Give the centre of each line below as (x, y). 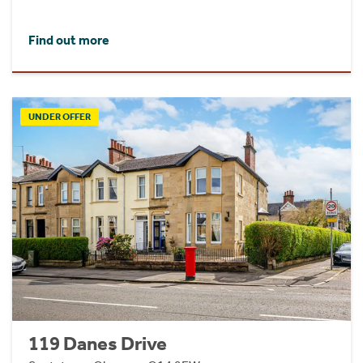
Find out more (69, 41)
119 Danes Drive (98, 343)
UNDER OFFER (60, 117)
